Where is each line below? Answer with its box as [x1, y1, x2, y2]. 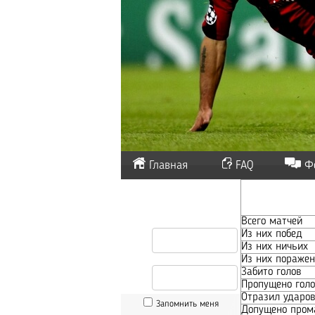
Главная [149, 160, 188, 172]
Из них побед [241, 229, 302, 240]
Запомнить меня [155, 300, 219, 309]
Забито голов [241, 266, 301, 278]
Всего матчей [241, 216, 302, 227]
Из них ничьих [241, 241, 308, 252]
